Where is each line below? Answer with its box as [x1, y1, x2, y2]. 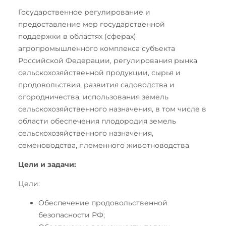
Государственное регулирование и [18, 7, 150, 17]
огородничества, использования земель [18, 92, 168, 101]
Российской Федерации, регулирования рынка [18, 55, 197, 65]
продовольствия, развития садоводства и [18, 80, 175, 89]
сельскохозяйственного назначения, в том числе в [18, 104, 206, 114]
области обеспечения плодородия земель [18, 116, 176, 126]
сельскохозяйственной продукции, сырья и [18, 68, 181, 77]
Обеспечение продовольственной [38, 198, 167, 207]
